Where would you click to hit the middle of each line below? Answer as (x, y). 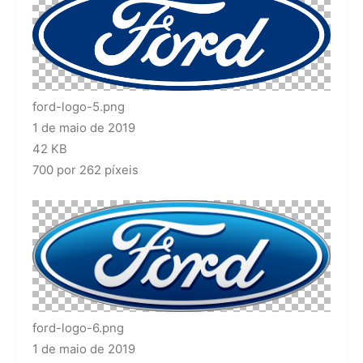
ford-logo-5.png (79, 107)
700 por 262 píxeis (85, 170)
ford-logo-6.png (78, 329)
